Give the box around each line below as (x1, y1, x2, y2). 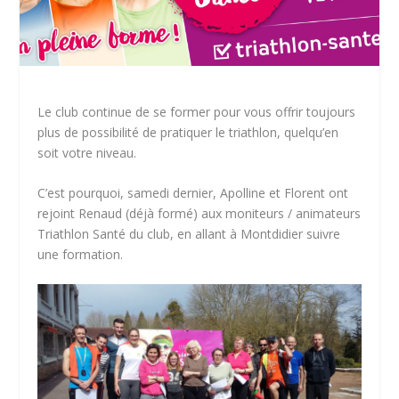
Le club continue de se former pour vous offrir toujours (37, 102, 356, 120)
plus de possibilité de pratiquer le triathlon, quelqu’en (37, 123, 339, 141)
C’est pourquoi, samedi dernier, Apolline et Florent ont (37, 183, 349, 201)
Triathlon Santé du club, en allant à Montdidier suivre (37, 224, 341, 242)
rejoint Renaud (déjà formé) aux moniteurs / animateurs (37, 204, 362, 222)
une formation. (37, 245, 127, 263)
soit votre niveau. (37, 143, 137, 161)
